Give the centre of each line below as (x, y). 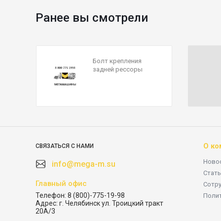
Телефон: (51, 195)
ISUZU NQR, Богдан (121, 78)
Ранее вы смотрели (92, 18)
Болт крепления (117, 61)
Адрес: (47, 203)
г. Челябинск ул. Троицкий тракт (111, 203)
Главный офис (61, 184)
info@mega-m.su (84, 164)
